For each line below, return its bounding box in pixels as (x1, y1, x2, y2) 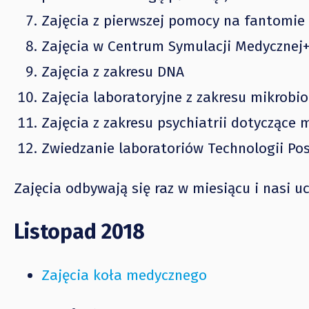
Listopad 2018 (14, 219, 145, 244)
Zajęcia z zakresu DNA (41, 63, 184, 81)
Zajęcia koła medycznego (41, 266, 207, 284)
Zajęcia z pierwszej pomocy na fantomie (41, 12, 305, 30)
